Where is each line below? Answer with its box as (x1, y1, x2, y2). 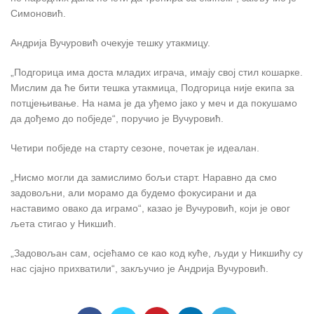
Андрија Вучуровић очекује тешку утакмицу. (11, 36, 210, 48)
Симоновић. (11, 7, 66, 19)
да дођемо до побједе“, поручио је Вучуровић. (11, 112, 224, 124)
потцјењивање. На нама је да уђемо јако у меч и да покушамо (11, 97, 297, 109)
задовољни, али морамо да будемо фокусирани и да (11, 186, 257, 198)
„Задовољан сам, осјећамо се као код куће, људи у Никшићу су (11, 247, 303, 259)
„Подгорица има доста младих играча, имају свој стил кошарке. (11, 66, 303, 78)
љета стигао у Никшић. (11, 217, 116, 229)
